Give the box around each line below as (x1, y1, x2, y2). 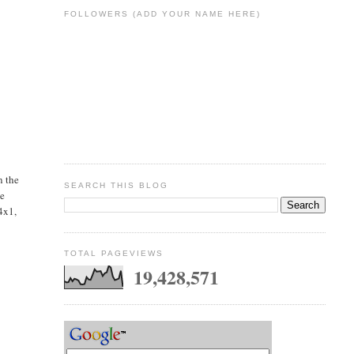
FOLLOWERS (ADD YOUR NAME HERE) (63, 9, 262, 19)
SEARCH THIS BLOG (63, 180, 168, 190)
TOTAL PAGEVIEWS (63, 249, 164, 258)
